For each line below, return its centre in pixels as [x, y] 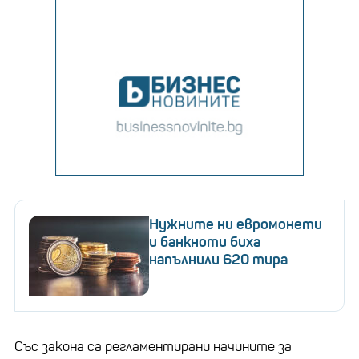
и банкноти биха [205, 242]
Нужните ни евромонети [236, 224]
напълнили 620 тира [218, 259]
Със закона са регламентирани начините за [153, 346]
